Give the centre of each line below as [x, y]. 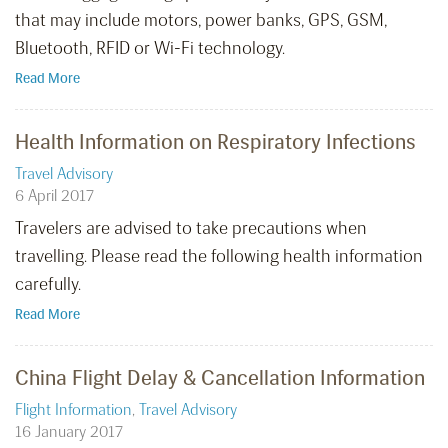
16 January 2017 [69, 432]
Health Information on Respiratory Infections [215, 142]
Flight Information [73, 410]
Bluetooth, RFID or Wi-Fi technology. [150, 48]
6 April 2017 [54, 196]
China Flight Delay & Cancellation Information [220, 378]
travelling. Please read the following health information [219, 256]
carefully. [48, 284]
